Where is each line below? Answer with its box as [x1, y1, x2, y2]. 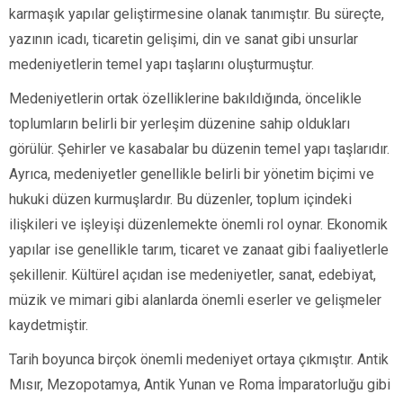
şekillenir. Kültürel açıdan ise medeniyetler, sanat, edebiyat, [9, 266, 376, 284]
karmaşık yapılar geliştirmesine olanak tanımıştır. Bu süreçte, [9, 5, 384, 23]
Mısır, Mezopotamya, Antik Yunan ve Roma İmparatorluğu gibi [9, 376, 390, 394]
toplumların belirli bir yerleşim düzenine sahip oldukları [9, 115, 350, 133]
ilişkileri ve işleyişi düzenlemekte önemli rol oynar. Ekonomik [9, 216, 388, 234]
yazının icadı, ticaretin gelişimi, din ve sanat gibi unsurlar [9, 31, 358, 49]
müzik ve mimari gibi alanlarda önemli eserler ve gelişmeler [9, 291, 381, 309]
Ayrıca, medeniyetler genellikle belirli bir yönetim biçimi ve [9, 166, 374, 184]
